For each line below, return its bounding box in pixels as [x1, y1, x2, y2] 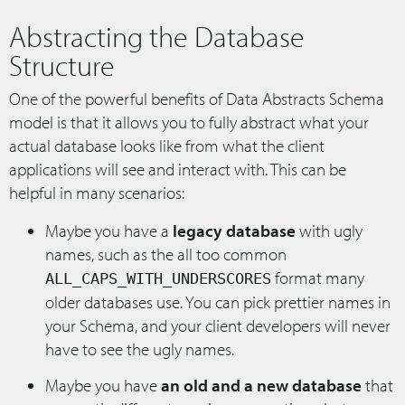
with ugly [296, 219, 363, 241]
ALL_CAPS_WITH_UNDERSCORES [45, 268, 271, 287]
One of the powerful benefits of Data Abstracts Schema [9, 87, 384, 109]
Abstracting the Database [9, 17, 305, 54]
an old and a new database [161, 373, 362, 396]
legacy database [173, 219, 296, 241]
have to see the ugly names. [45, 337, 234, 360]
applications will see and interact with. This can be [9, 157, 346, 180]
